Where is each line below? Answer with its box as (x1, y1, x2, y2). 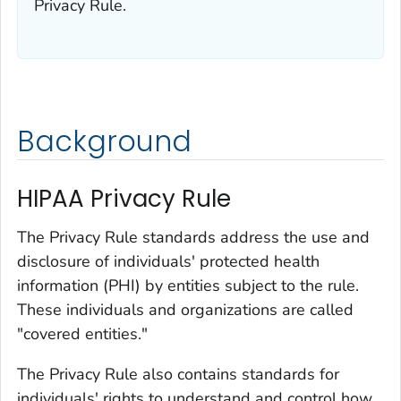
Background (17, 121, 192, 161)
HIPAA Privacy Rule (17, 182, 231, 215)
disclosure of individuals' (17, 251, 200, 273)
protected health (200, 251, 320, 273)
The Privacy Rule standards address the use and (17, 226, 370, 249)
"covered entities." (17, 323, 148, 346)
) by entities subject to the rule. (135, 275, 359, 297)
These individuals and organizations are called (17, 299, 354, 321)
